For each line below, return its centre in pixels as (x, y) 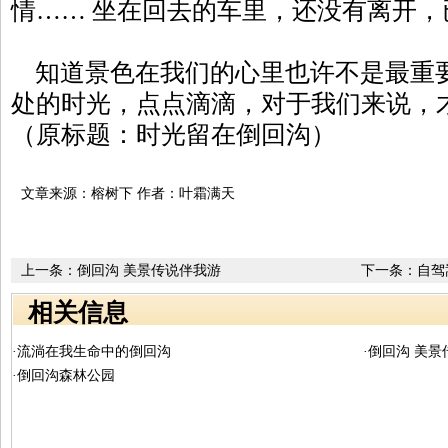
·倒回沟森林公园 (63, 375)
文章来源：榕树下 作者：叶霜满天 (128, 193)
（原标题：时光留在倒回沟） (173, 134)
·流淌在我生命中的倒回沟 (91, 351)
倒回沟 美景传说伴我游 (149, 270)
